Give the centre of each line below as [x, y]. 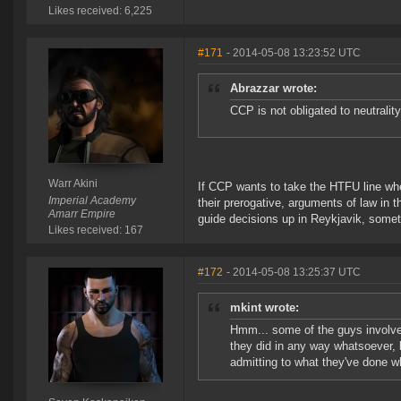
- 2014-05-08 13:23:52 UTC [294, 53]
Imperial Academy [92, 201]
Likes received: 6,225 [100, 11]
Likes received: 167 [95, 230]
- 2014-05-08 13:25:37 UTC [294, 273]
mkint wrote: [264, 308]
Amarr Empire [81, 214]
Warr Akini [73, 184]
